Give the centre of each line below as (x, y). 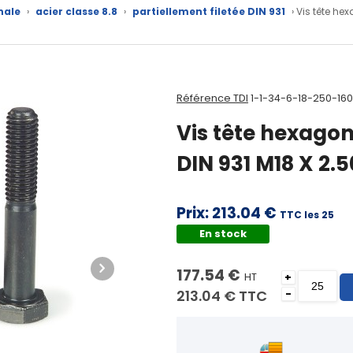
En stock (223, 234)
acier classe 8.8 (76, 11)
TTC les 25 (307, 215)
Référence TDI (212, 98)
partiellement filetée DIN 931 (208, 11)
